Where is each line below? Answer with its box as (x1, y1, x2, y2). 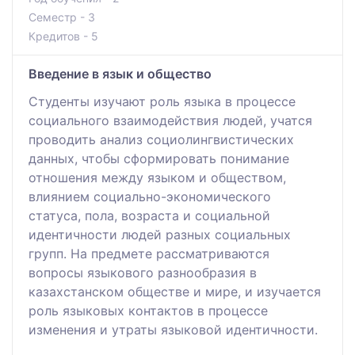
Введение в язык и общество (29, 65, 212, 82)
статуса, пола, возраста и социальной (29, 207, 270, 223)
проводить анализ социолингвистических (29, 131, 294, 147)
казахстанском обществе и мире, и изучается (29, 283, 321, 300)
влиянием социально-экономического (29, 188, 271, 204)
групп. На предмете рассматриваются (29, 245, 269, 261)
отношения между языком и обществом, (29, 169, 286, 185)
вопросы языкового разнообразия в (29, 264, 257, 281)
